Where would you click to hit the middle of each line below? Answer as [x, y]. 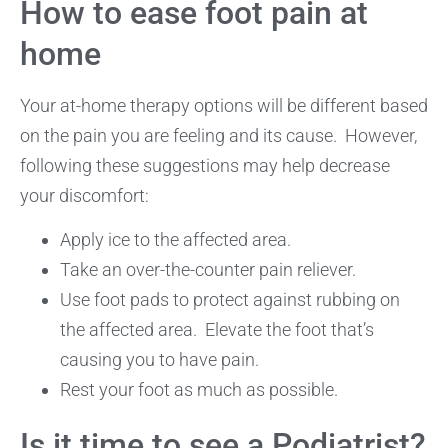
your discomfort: [84, 195]
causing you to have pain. [159, 359]
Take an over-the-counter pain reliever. [208, 269]
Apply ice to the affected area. [175, 239]
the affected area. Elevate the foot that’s [217, 329]
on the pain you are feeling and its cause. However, [218, 135]
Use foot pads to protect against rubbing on [230, 299]
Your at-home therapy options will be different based [224, 105]
